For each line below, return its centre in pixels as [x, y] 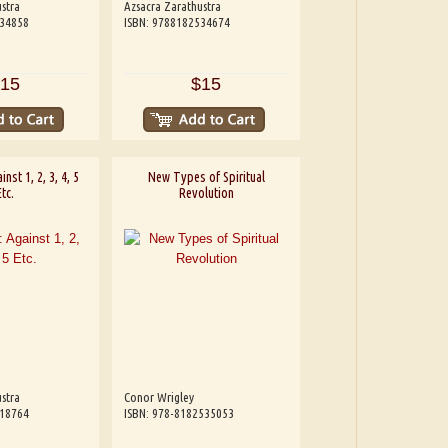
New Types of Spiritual [206, 177]
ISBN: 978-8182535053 [179, 413]
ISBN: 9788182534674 [177, 21]
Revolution [206, 193]
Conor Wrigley [159, 397]
